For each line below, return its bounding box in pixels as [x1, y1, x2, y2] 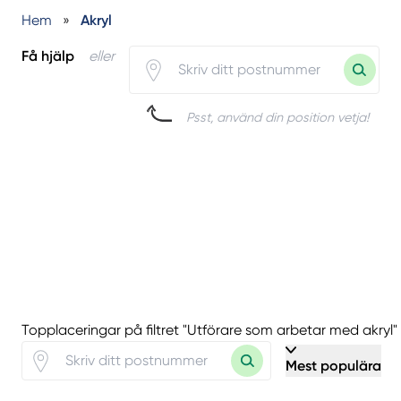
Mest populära [286, 357, 381, 375]
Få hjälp [21, 47, 74, 64]
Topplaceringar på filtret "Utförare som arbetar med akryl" [21, 321, 397, 339]
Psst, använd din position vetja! [186, 110, 369, 125]
